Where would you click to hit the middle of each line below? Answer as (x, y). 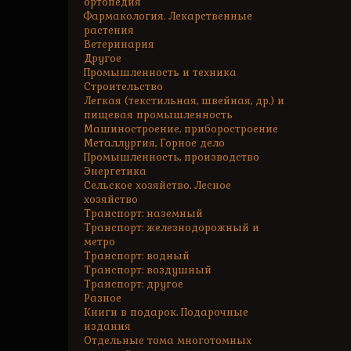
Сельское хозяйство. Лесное (157, 185)
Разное (103, 298)
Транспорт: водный (137, 256)
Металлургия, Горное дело (154, 143)
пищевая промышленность (158, 115)
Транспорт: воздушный (148, 270)
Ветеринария (119, 44)
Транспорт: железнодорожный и (172, 228)
